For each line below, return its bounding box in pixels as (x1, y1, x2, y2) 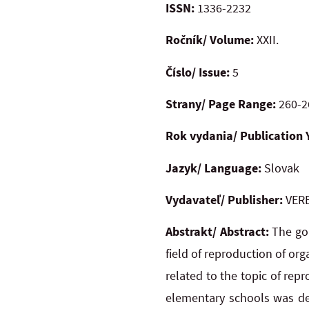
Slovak (261, 159, 299, 176)
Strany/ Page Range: (166, 95, 276, 112)
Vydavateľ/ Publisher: (166, 192, 283, 208)
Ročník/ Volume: (166, 32, 254, 48)
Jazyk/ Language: (166, 159, 261, 176)
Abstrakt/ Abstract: (166, 223, 272, 240)
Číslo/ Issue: (166, 63, 230, 80)
